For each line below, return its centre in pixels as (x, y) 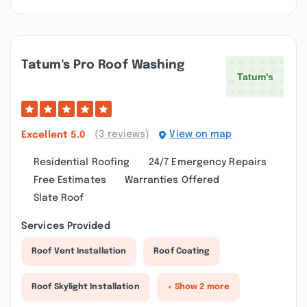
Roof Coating (182, 251)
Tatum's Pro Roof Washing (103, 65)
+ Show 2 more (198, 287)
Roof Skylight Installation (86, 287)
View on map (201, 134)
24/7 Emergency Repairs (208, 162)
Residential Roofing (82, 162)
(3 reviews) (122, 134)
